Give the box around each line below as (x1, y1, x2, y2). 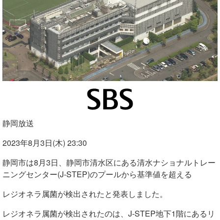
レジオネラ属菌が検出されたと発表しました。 (2, 188, 167, 200)
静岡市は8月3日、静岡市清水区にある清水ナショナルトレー (2, 157, 216, 168)
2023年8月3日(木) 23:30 (2, 137, 87, 149)
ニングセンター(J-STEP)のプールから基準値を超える (2, 168, 192, 180)
